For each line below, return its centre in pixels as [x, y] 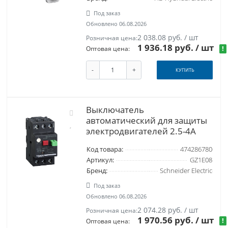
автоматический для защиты [146, 120]
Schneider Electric [186, 170]
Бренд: [97, 170]
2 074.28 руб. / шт [168, 210]
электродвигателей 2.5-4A [141, 131]
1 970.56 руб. [167, 220]
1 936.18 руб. [167, 48]
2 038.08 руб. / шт [168, 38]
